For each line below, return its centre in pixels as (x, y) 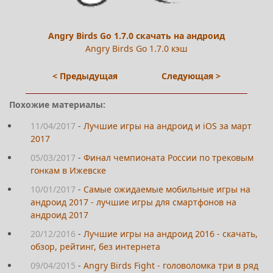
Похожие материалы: (57, 104)
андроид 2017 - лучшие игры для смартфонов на (133, 202)
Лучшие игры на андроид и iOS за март (168, 126)
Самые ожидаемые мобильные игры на (167, 189)
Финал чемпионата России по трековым (168, 157)
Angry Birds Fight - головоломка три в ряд (171, 265)
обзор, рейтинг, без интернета (95, 246)
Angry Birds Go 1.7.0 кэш (136, 48)
